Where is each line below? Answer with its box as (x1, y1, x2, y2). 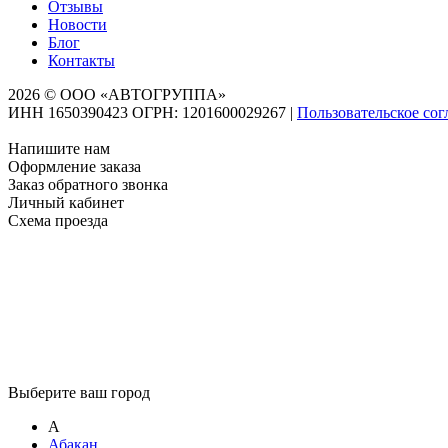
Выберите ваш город (8, 384, 150, 402)
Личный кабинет (8, 194, 124, 212)
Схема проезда (8, 212, 108, 230)
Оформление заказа (8, 158, 141, 176)
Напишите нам (8, 140, 110, 158)
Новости (48, 16, 107, 34)
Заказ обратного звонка (8, 176, 168, 194)
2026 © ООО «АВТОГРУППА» (8, 86, 226, 104)
